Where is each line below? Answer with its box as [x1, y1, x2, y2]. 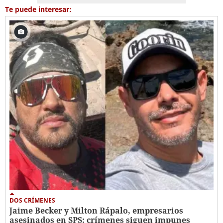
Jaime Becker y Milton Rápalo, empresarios [9, 205, 183, 217]
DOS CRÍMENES [9, 196, 55, 205]
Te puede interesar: [5, 4, 72, 14]
